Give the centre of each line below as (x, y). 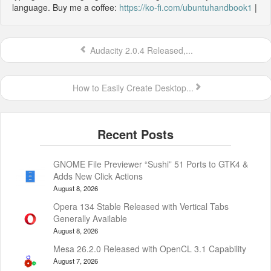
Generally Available (90, 218)
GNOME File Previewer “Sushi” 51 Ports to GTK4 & (151, 164)
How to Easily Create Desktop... (132, 87)
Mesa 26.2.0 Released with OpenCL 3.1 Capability (150, 248)
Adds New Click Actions (98, 176)
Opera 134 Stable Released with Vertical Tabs (141, 206)
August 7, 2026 (76, 260)
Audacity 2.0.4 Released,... (140, 50)
